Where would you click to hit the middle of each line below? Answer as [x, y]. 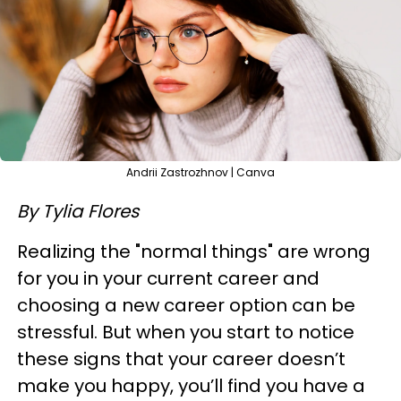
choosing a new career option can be [186, 305]
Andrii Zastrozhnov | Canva [200, 172]
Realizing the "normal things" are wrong [194, 252]
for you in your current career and [168, 278]
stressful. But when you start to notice [186, 332]
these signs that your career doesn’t [181, 359]
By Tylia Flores [78, 211]
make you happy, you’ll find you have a [191, 386]
